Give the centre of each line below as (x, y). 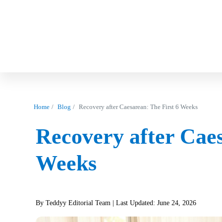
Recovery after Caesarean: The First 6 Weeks (138, 107)
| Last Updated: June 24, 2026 (153, 203)
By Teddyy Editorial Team (73, 203)
